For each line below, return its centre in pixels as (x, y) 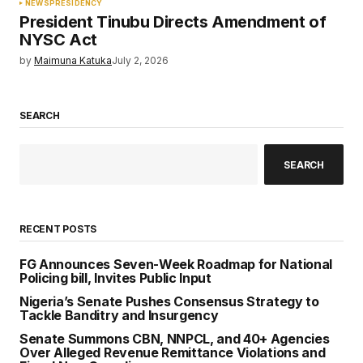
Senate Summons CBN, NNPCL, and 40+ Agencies (175, 339)
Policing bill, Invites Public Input (115, 278)
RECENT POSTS (58, 229)
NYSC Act (58, 40)
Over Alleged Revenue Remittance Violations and (173, 353)
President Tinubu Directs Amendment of (173, 22)
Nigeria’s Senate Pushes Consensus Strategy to (169, 302)
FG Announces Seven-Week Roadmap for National (176, 265)
